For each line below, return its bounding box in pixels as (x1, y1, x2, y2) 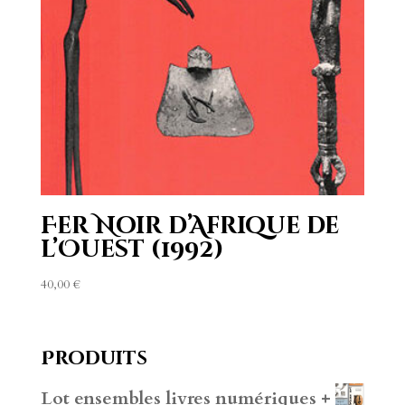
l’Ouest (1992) (40, 234, 224, 267)
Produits (40, 346, 147, 372)
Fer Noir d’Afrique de (40, 211, 339, 243)
